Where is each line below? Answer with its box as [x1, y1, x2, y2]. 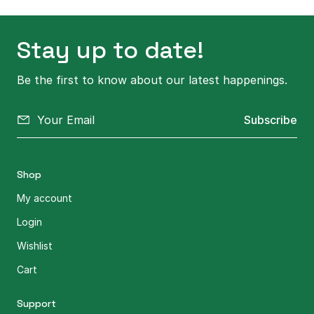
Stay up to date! [17, 35, 204, 65]
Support [17, 297, 56, 310]
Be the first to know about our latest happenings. [17, 73, 287, 87]
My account [17, 192, 72, 204]
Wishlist [17, 240, 53, 252]
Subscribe [244, 113, 297, 127]
